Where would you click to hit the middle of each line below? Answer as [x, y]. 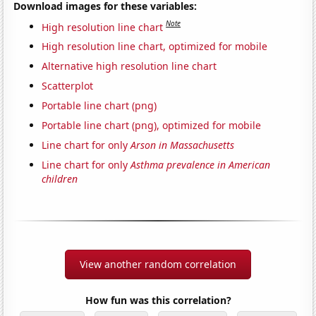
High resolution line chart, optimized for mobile [155, 47]
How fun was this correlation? [158, 300]
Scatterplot [68, 86]
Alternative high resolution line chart [129, 66]
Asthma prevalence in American [201, 165]
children [60, 179]
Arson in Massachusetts [183, 145]
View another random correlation [158, 265]
